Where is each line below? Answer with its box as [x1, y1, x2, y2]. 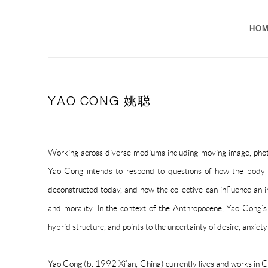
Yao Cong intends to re [48, 166, 133, 176]
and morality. [48, 203, 97, 214]
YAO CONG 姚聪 [48, 94, 151, 108]
